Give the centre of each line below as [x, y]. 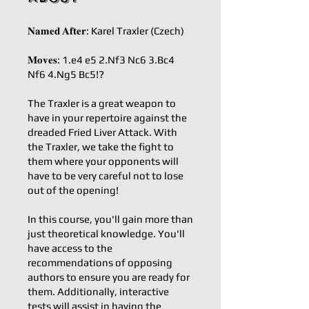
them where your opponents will [103, 161]
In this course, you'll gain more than [110, 219]
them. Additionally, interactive [98, 291]
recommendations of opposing [100, 262]
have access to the [70, 248]
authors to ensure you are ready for [109, 277]
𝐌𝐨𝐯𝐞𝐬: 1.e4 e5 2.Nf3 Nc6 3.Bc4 [101, 60]
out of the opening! [73, 190]
